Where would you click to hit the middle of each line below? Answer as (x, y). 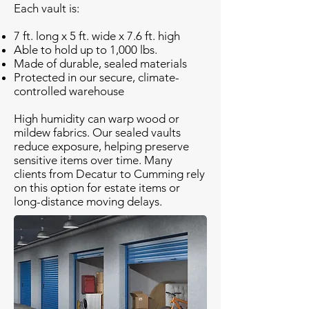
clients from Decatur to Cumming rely (109, 174)
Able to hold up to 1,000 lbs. (86, 50)
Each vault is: (47, 8)
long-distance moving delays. (88, 201)
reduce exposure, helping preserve (101, 146)
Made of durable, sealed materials (100, 63)
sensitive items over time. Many (93, 160)
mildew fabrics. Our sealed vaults (97, 132)
